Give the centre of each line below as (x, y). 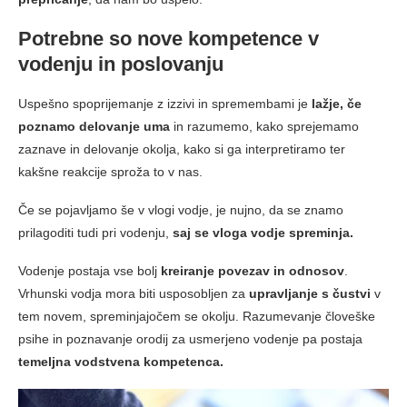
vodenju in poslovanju (121, 64)
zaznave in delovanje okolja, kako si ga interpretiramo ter (182, 149)
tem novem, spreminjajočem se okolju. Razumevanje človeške (197, 316)
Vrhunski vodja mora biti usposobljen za (134, 293)
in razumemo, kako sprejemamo (266, 126)
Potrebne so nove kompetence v (169, 38)
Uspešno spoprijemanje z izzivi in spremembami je (163, 103)
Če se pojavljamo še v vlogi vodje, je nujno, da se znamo (181, 209)
